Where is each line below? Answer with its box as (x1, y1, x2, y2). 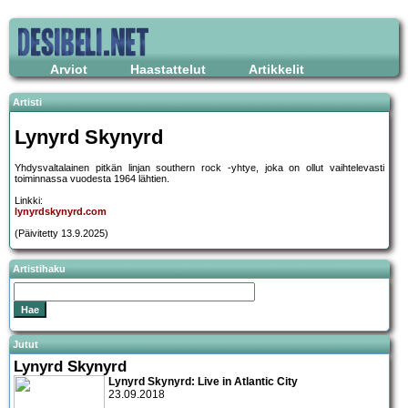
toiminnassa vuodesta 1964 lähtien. (15, 173, 169, 185)
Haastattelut (130, 62, 206, 76)
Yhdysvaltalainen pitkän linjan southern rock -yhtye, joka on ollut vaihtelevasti (15, 162, 384, 174)
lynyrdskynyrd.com (15, 206, 107, 218)
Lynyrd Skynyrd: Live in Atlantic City (108, 374, 298, 388)
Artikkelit (249, 62, 304, 76)
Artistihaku (13, 263, 66, 275)
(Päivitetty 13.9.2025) (15, 228, 108, 240)
